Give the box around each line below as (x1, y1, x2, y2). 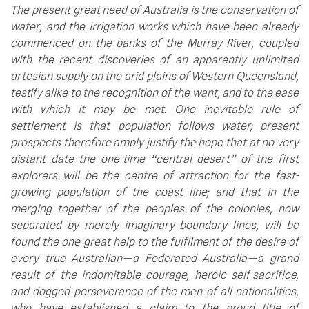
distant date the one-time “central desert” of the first (10, 152, 299, 166)
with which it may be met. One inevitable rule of (10, 102, 299, 116)
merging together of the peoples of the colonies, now (10, 201, 299, 215)
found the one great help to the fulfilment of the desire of (10, 235, 299, 248)
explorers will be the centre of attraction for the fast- (10, 168, 299, 182)
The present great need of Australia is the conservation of (10, 3, 299, 17)
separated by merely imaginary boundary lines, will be (10, 218, 299, 232)
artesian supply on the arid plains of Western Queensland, (10, 69, 299, 83)
